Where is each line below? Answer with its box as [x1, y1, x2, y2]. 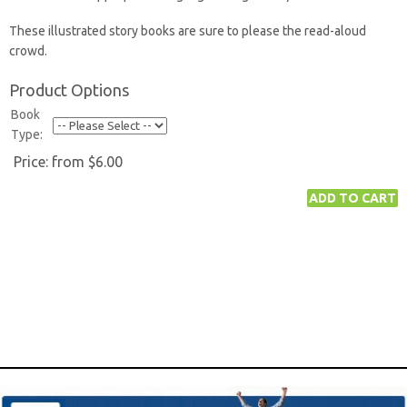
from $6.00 [52, 154, 123, 170]
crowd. [9, 44, 47, 58]
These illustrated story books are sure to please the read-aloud [9, 24, 366, 38]
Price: [14, 154, 52, 170]
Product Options [9, 81, 129, 99]
